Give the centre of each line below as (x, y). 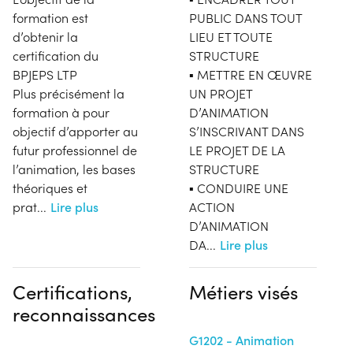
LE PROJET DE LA (237, 150)
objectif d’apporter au (75, 131)
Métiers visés (243, 291)
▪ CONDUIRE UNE (239, 188)
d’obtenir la (45, 36)
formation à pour (61, 112)
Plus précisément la (69, 93)
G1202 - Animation (242, 340)
